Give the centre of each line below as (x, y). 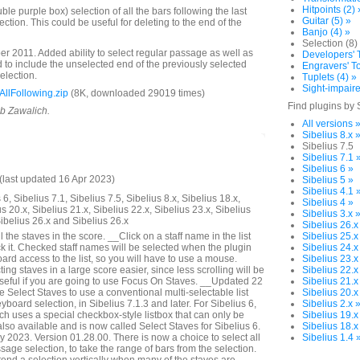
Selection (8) (330, 43)
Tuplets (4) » (329, 77)
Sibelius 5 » (328, 180)
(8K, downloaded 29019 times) (137, 93)
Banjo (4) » (326, 32)
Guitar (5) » (327, 21)
